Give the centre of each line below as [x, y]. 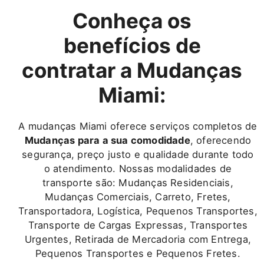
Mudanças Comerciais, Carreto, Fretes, [138, 197]
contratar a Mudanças [132, 70]
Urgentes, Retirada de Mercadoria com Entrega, [138, 239]
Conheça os [132, 20]
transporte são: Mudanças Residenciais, [138, 182]
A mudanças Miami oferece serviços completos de [138, 126]
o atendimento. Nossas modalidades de [138, 168]
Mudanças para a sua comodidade [107, 140]
